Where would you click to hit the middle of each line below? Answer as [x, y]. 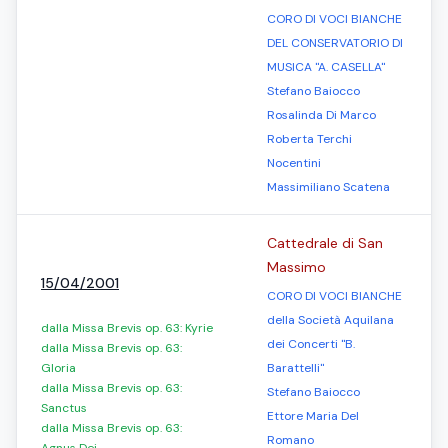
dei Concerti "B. [311, 344]
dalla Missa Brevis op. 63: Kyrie [127, 328]
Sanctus [64, 408]
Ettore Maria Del [313, 416]
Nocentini [294, 163]
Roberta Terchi [309, 139]
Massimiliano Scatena [328, 187]
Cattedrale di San [325, 243]
